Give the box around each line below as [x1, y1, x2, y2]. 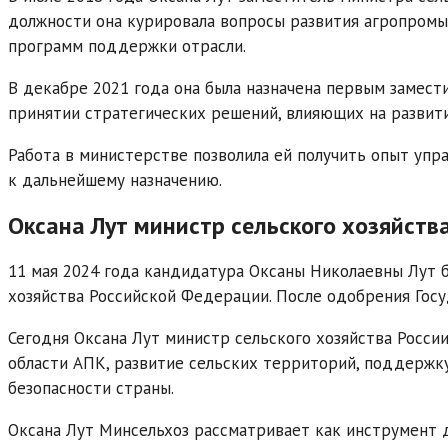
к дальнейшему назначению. [8, 168, 222, 191]
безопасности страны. [8, 376, 174, 399]
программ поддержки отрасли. [8, 34, 246, 57]
